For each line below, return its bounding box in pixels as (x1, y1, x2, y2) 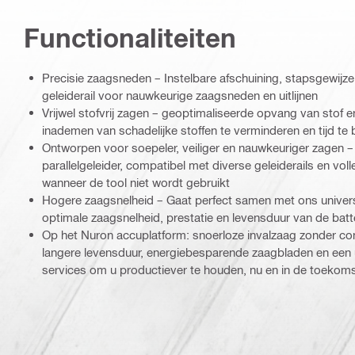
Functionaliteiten (24, 22, 236, 54)
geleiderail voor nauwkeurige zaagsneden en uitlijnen (42, 88, 318, 103)
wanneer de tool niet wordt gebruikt (42, 175, 230, 190)
